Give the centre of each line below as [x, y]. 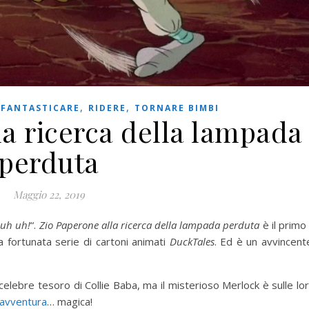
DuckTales [192, 241]
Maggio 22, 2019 [49, 194]
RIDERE [107, 108]
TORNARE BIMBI [177, 108]
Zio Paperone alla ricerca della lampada [130, 225]
